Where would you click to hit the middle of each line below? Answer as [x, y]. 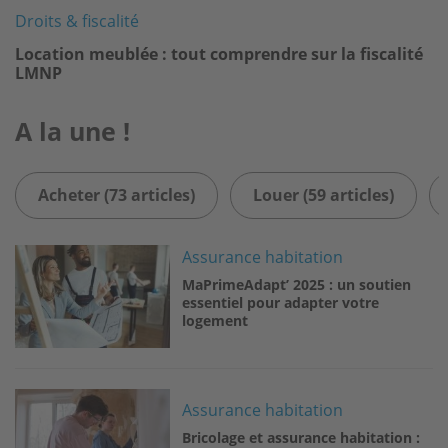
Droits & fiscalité [77, 21]
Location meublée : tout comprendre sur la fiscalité [219, 54]
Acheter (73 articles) [116, 195]
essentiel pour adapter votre [281, 302]
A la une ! [72, 131]
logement [215, 320]
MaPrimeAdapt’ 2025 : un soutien [297, 284]
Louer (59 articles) [323, 195]
